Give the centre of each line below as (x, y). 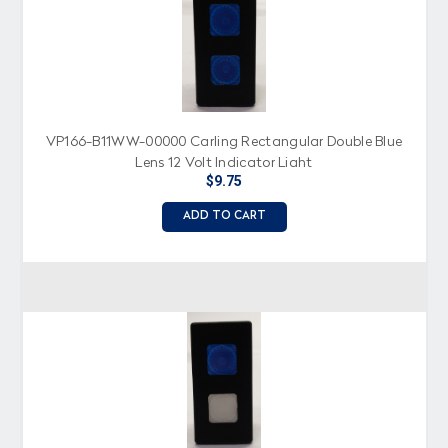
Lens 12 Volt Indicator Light (224, 162)
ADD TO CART (224, 216)
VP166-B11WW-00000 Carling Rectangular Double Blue (224, 141)
